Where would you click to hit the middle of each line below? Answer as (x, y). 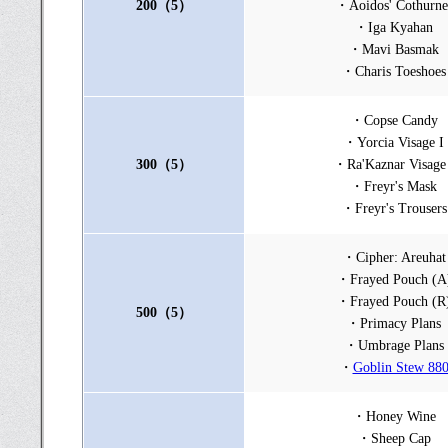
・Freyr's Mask (393, 186)
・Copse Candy (393, 120)
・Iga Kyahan (393, 27)
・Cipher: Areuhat (393, 257)
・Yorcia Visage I (393, 142)
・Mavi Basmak (393, 49)
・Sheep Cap (393, 438)
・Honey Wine (393, 416)
